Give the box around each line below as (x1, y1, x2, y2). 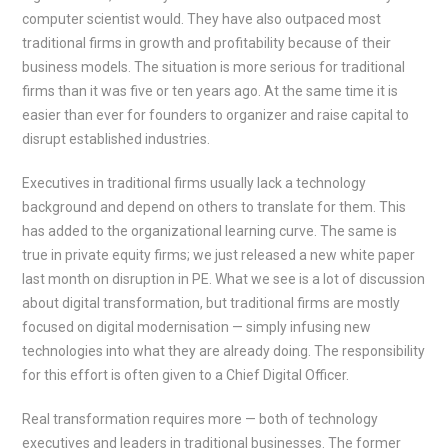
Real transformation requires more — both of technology (22, 411, 379, 427)
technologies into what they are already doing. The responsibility (22, 343, 426, 359)
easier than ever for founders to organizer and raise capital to (22, 107, 410, 123)
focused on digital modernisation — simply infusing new (22, 319, 372, 335)
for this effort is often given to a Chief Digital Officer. (22, 367, 350, 383)
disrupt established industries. (22, 131, 211, 147)
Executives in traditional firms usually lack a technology (22, 175, 367, 191)
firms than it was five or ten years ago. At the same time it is (22, 83, 399, 99)
